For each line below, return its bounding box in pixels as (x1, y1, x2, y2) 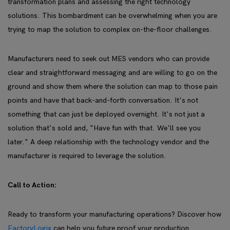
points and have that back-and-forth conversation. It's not (8, 96, 198, 105)
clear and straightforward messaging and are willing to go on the (8, 68, 217, 77)
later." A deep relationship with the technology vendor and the (8, 138, 209, 146)
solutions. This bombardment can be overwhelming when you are (8, 11, 217, 20)
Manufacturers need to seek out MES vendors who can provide (8, 54, 209, 63)
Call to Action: (8, 181, 56, 189)
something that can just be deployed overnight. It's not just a (8, 110, 205, 119)
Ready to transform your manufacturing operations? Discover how (8, 210, 221, 219)
